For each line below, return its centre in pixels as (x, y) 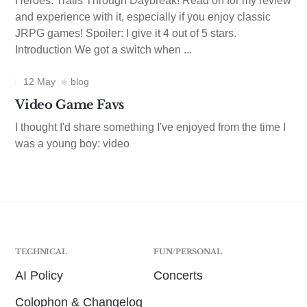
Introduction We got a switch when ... (104, 50)
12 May (40, 82)
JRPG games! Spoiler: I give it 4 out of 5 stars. (126, 33)
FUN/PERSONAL (188, 251)
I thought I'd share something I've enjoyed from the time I (151, 127)
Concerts (178, 275)
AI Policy (39, 275)
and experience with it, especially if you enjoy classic (143, 17)
